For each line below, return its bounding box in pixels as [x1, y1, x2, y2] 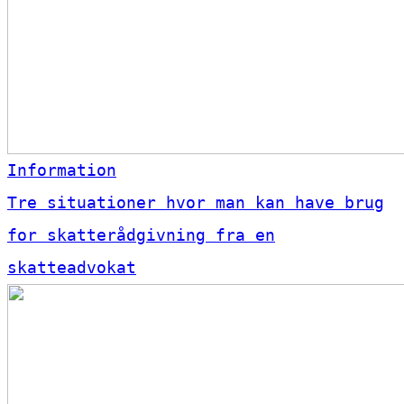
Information [7, 161, 116, 180]
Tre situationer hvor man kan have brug [7, 193, 384, 213]
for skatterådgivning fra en [7, 225, 275, 245]
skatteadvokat [7, 258, 136, 278]
